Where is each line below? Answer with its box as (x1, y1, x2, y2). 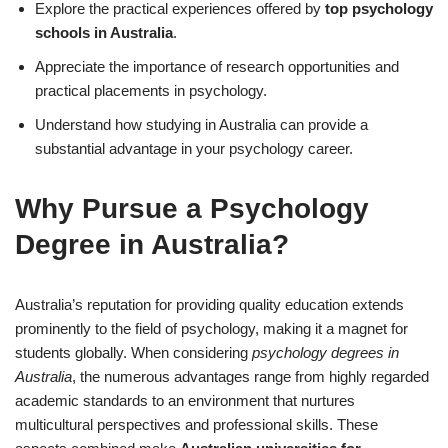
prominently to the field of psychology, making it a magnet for (15, 319, 408, 337)
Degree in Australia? (15, 228, 289, 260)
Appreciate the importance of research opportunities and (35, 57, 399, 75)
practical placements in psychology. (35, 81, 267, 99)
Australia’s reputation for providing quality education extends (15, 295, 404, 313)
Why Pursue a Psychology (15, 192, 369, 224)
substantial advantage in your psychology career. (35, 139, 353, 157)
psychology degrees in (252, 343, 399, 361)
